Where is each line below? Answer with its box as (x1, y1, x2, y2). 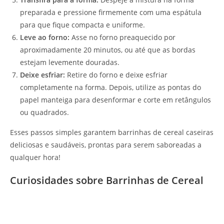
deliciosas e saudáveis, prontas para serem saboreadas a (10, 139, 201, 149)
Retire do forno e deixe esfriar (65, 69, 167, 79)
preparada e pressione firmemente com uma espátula (20, 7, 201, 17)
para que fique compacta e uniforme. (20, 19, 145, 29)
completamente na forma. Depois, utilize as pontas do (20, 82, 201, 92)
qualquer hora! (10, 152, 60, 162)
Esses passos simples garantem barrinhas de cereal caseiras (10, 127, 213, 137)
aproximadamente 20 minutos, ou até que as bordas (20, 44, 195, 54)
